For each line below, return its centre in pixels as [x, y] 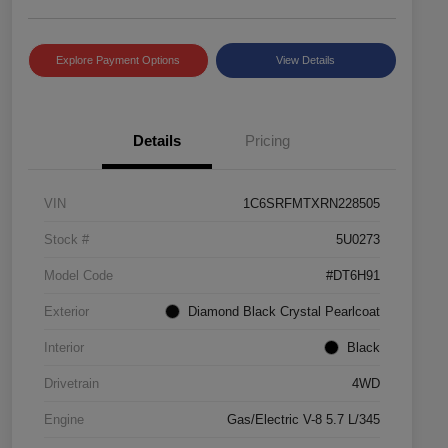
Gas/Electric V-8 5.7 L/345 [303, 420]
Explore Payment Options [118, 60]
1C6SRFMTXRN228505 [311, 204]
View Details [306, 60]
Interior [64, 348]
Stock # [66, 240]
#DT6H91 [353, 276]
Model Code [78, 276]
